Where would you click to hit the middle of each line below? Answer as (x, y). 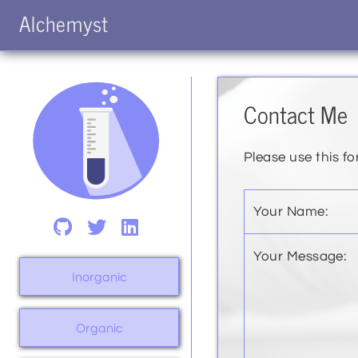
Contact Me (296, 114)
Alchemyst (64, 23)
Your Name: (290, 212)
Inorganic (99, 277)
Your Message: (300, 256)
